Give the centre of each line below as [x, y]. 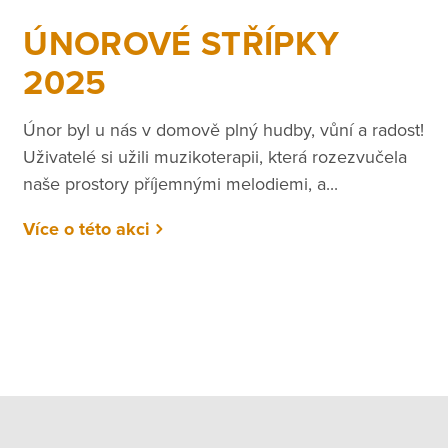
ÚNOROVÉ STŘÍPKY [181, 45]
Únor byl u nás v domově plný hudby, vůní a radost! [224, 129]
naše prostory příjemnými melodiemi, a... [181, 183]
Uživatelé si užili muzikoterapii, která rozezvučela [215, 156]
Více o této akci [87, 228]
